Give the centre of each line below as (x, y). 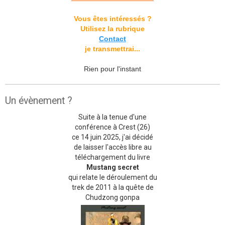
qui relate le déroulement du (113, 177)
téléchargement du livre (113, 157)
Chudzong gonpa (113, 197)
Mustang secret (113, 167)
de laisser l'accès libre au (113, 147)
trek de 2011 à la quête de (113, 187)
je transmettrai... (113, 49)
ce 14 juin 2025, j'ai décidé (113, 137)
